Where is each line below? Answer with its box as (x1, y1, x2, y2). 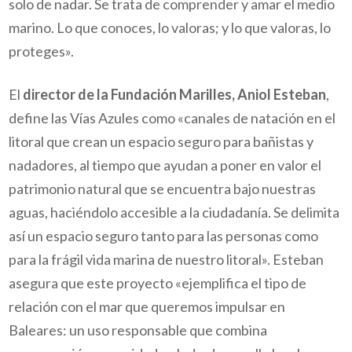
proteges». (9, 42, 75, 60)
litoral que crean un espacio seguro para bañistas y (9, 133, 314, 151)
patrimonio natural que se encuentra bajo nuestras (9, 180, 317, 198)
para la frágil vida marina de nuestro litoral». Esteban (9, 251, 324, 269)
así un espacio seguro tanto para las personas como (9, 227, 319, 245)
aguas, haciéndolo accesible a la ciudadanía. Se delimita (9, 203, 340, 222)
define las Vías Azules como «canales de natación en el (9, 109, 336, 127)
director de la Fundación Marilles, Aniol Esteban (23, 86, 327, 104)
